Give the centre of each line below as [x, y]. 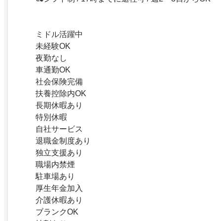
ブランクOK [57, 212]
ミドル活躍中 [59, 34]
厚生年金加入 [59, 188]
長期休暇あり [59, 105]
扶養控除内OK [61, 93]
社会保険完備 [59, 81]
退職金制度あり [63, 141]
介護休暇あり [59, 200]
